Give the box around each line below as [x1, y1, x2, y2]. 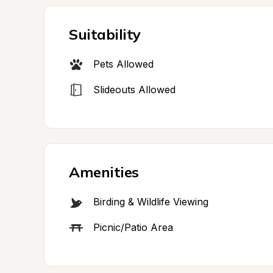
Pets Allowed [93, 58, 154, 70]
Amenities [69, 163, 139, 181]
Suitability [69, 25, 141, 43]
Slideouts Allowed [93, 83, 175, 96]
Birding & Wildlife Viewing [93, 196, 208, 208]
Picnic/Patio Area [93, 221, 173, 233]
